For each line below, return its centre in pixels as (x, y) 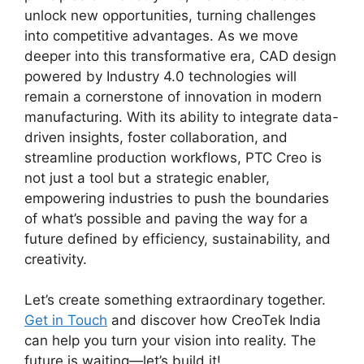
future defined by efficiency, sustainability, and (178, 238)
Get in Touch (66, 321)
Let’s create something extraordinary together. (175, 300)
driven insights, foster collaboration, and (156, 137)
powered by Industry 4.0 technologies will (160, 76)
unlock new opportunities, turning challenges (170, 15)
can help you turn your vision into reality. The (170, 341)
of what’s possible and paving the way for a (166, 218)
